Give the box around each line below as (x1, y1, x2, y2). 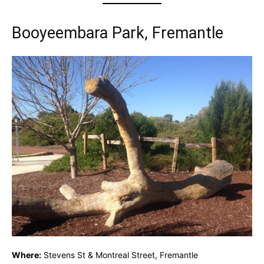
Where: (12, 249, 41, 260)
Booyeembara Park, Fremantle (12, 23, 223, 42)
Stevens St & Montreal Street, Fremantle (41, 249, 198, 260)
